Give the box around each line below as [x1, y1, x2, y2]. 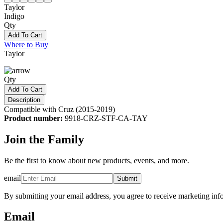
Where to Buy [4, 40, 48, 49]
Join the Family [4, 132, 84, 146]
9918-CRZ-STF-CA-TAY [65, 113, 148, 122]
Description [8, 96, 40, 104]
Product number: [4, 113, 65, 122]
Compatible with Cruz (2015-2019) [4, 105, 115, 113]
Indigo [4, 11, 24, 20]
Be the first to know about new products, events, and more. [4, 156, 189, 165]
